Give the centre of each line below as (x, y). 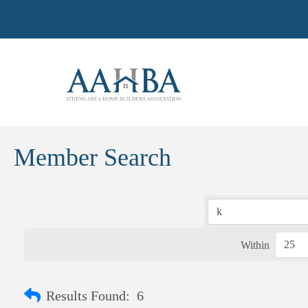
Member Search (92, 158)
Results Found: (88, 295)
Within (255, 245)
